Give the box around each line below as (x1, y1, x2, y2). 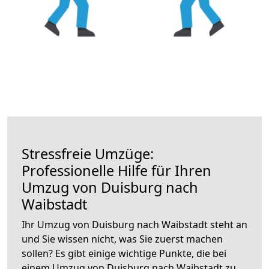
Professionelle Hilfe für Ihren (22, 160, 211, 180)
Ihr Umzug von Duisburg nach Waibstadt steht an (22, 217, 247, 231)
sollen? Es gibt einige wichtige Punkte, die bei (22, 246, 226, 260)
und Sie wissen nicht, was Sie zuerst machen (22, 232, 223, 246)
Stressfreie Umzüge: (22, 144, 154, 163)
